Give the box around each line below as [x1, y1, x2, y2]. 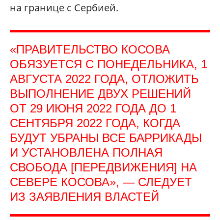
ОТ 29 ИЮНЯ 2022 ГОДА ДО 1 [10, 102, 176, 115]
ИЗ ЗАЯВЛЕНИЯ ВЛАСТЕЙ [10, 190, 159, 203]
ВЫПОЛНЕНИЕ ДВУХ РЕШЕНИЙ [10, 87, 191, 100]
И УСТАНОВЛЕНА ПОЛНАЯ [10, 146, 163, 159]
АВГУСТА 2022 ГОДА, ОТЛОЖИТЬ [10, 72, 199, 85]
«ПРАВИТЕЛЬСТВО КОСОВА [10, 43, 170, 56]
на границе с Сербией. [10, 1, 118, 14]
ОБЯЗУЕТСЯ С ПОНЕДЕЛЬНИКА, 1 [10, 57, 207, 71]
